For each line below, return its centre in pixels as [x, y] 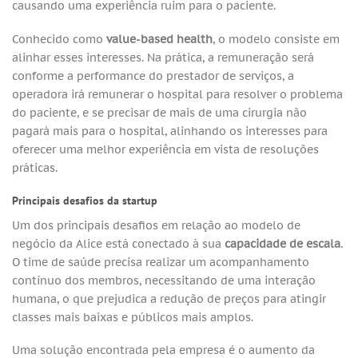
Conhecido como [59, 38]
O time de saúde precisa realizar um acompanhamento [161, 261]
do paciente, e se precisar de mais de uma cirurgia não [159, 112]
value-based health [159, 38]
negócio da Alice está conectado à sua [118, 243]
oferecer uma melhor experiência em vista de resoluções [165, 149]
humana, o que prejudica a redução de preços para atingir [169, 298]
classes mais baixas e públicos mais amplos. [133, 316]
